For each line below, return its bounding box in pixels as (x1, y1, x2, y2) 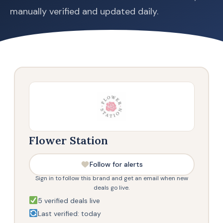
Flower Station (28, 133, 108, 147)
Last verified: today (37, 209, 101, 218)
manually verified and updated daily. (10, 5, 158, 17)
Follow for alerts (89, 160, 143, 169)
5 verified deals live (37, 196, 100, 205)
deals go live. (94, 183, 129, 192)
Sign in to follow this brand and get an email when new (35, 174, 188, 182)
